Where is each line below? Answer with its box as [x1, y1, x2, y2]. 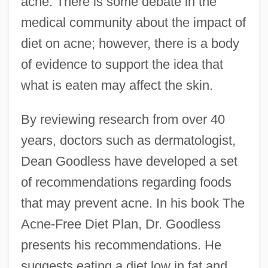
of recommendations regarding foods [20, 174, 232, 190]
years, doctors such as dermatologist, [20, 132, 236, 148]
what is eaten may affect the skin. [20, 77, 213, 93]
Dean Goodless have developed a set [20, 153, 237, 169]
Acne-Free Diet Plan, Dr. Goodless [20, 216, 221, 232]
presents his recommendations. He [20, 237, 221, 252]
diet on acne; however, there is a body [20, 35, 239, 51]
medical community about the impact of [20, 14, 246, 30]
